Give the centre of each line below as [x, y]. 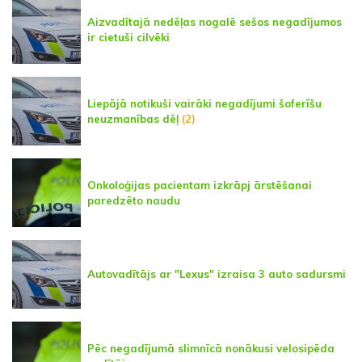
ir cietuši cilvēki [128, 37]
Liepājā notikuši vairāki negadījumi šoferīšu [204, 103]
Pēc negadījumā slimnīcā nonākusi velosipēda [211, 348]
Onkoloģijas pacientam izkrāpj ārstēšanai [200, 185]
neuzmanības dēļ [133, 118]
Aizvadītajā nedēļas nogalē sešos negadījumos [215, 21]
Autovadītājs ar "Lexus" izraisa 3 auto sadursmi [217, 274]
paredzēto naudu [134, 200]
